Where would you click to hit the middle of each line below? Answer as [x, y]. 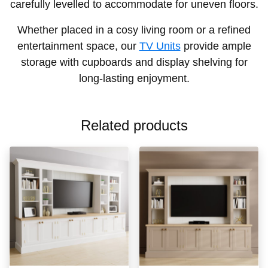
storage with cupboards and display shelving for [134, 63]
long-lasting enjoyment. [134, 79]
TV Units [160, 46]
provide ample [216, 46]
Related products [134, 126]
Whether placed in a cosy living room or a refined [134, 30]
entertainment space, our [78, 46]
